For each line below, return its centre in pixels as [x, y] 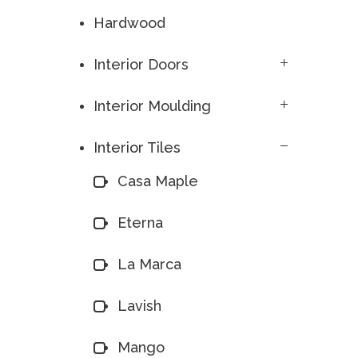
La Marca [149, 264]
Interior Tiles [137, 147]
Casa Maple [158, 181]
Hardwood [129, 23]
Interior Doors [141, 64]
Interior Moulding [152, 106]
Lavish [139, 306]
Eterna [140, 223]
